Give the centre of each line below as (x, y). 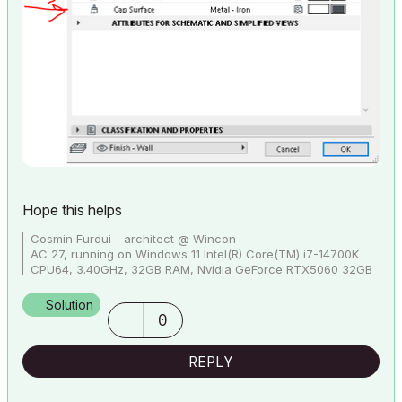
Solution (70, 305)
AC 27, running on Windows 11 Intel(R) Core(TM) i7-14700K (195, 254)
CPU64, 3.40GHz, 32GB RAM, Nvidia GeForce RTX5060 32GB (201, 270)
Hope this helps (72, 210)
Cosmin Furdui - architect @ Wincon (133, 239)
